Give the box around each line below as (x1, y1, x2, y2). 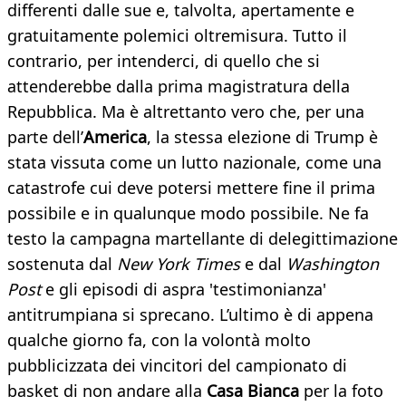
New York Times (117, 253, 240, 275)
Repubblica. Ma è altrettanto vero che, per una (7, 101, 364, 123)
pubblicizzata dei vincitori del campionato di (7, 354, 347, 377)
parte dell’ (7, 126, 83, 149)
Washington (286, 253, 379, 275)
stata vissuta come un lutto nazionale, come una (7, 151, 382, 174)
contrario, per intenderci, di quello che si (7, 50, 320, 72)
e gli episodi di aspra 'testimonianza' (41, 278, 326, 301)
